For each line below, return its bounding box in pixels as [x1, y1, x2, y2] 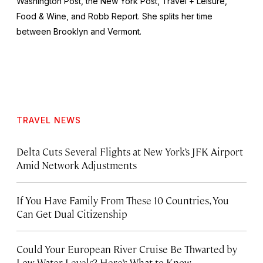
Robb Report [88, 11, 138, 21]
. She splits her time [138, 11, 213, 21]
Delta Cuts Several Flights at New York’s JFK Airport [16, 144, 243, 158]
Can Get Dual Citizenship [16, 207, 127, 220]
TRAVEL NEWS [16, 114, 81, 125]
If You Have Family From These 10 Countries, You [16, 193, 229, 207]
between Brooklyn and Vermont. [16, 26, 141, 36]
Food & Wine [16, 11, 66, 21]
